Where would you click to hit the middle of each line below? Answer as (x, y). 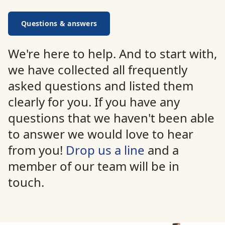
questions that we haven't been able (111, 118)
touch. (26, 182)
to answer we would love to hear (101, 134)
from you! (37, 150)
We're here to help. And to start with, (113, 53)
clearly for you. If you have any (94, 102)
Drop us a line (107, 150)
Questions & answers (59, 23)
